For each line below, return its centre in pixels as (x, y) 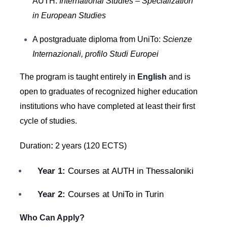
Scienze (177, 39)
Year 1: (51, 171)
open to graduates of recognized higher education (108, 91)
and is (178, 77)
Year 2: (51, 194)
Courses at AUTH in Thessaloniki (129, 171)
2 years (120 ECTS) (90, 146)
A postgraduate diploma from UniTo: (97, 39)
